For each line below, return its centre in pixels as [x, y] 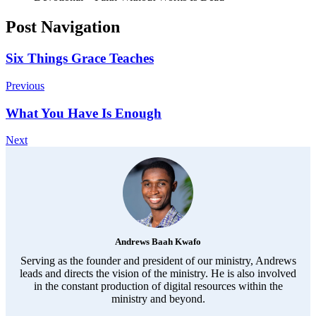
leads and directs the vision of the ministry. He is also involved [158, 274]
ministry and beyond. [158, 299]
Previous [25, 85]
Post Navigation [63, 27]
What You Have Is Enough [84, 113]
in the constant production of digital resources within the [158, 286]
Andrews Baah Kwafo [158, 242]
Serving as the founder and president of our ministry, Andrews [158, 261]
